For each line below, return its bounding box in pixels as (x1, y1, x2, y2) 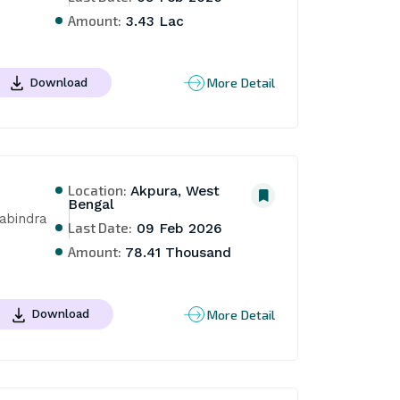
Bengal (68, 196, 115, 213)
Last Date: (68, 219, 133, 237)
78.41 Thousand (121, 245, 232, 262)
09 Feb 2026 (132, 221, 223, 237)
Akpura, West (127, 183, 221, 200)
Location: (68, 181, 128, 199)
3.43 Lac (121, 12, 185, 29)
